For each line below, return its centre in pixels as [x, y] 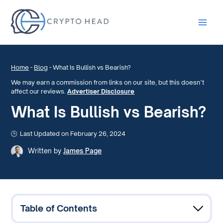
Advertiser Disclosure [101, 92]
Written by [45, 151]
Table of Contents [58, 208]
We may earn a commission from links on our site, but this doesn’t [108, 83]
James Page [83, 151]
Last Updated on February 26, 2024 [73, 133]
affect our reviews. [39, 92]
